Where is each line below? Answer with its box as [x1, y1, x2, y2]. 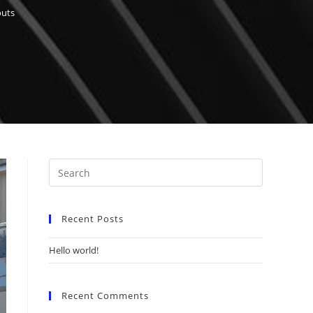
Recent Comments [61, 289, 149, 302]
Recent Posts [61, 212, 124, 225]
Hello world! [49, 244, 99, 256]
